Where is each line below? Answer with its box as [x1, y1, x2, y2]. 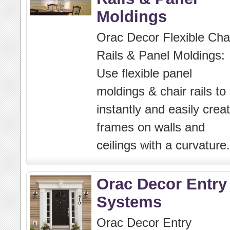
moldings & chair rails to [97, 84, 226, 98]
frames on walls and [97, 120, 205, 134]
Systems [97, 193, 162, 210]
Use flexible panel [97, 66, 192, 80]
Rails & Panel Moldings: [97, 48, 225, 62]
